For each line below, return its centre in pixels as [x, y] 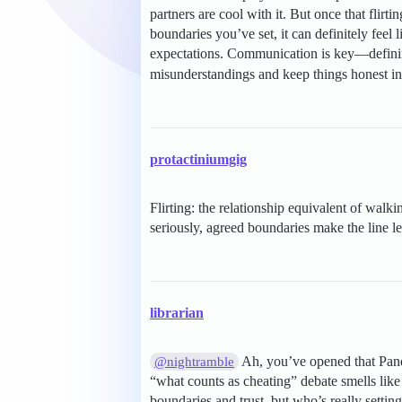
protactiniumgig [198, 160]
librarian [177, 313]
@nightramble [195, 362]
